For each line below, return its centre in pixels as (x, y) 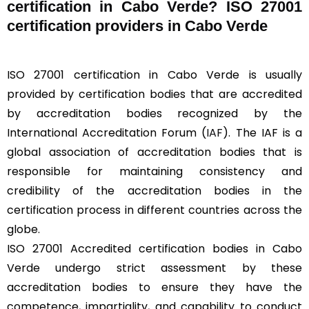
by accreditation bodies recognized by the (154, 113)
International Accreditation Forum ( (107, 132)
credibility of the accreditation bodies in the (154, 190)
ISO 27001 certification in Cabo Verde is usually (154, 74)
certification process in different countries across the (154, 210)
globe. (23, 229)
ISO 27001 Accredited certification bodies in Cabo (154, 248)
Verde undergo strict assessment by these (154, 268)
